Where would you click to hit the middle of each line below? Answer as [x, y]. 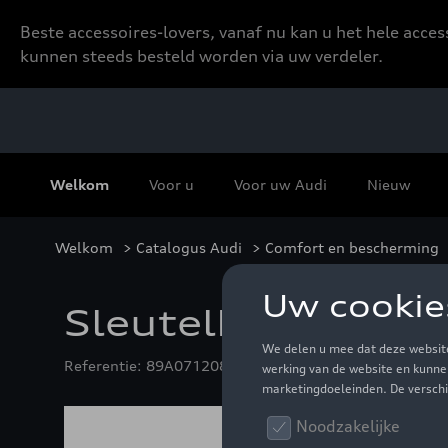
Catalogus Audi [189, 247]
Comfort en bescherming [352, 247]
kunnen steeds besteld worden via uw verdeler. [201, 56]
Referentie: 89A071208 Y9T [161, 365]
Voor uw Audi [280, 184]
